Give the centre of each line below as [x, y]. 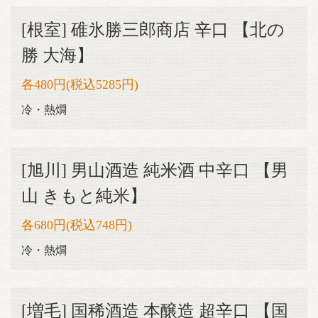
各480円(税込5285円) [80, 84]
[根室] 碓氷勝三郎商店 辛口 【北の [153, 30]
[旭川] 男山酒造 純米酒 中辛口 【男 [155, 170]
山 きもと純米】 [84, 196]
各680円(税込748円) [77, 225]
